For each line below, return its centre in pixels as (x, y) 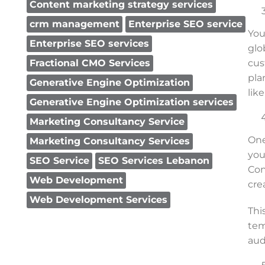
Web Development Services (98, 200)
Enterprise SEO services (89, 43)
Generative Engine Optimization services (132, 102)
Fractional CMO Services (90, 63)
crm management (75, 24)
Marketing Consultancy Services (110, 141)
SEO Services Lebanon (154, 161)
